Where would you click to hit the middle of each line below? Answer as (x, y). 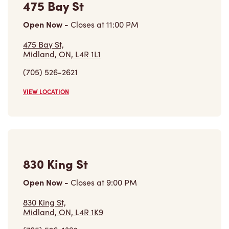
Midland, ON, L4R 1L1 (62, 11)
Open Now (44, 139)
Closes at (87, 140)
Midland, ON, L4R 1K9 (63, 169)
